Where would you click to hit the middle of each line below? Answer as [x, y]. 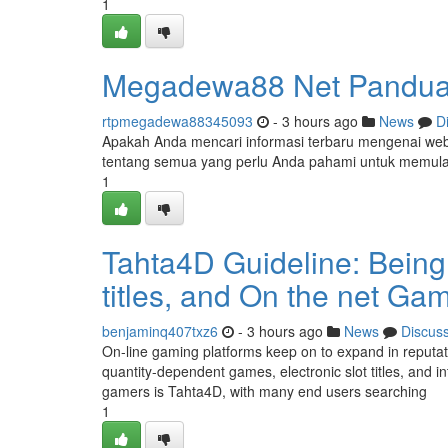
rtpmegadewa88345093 [177, 121]
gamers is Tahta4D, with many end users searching [264, 391]
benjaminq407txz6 [160, 331]
